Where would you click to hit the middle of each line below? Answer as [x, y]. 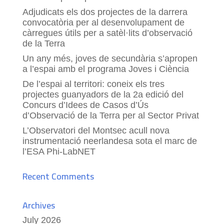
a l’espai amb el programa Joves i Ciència [105, 69]
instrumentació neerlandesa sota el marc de [109, 141]
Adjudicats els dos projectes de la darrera [105, 12]
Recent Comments [58, 176]
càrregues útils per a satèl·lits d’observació [107, 33]
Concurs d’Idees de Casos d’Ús [85, 105]
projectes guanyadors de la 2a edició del [103, 94]
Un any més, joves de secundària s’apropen [110, 58]
